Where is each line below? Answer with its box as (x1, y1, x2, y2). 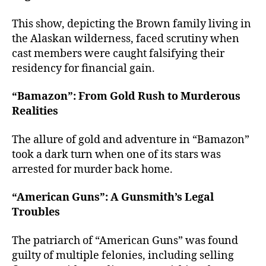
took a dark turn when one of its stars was (12, 147, 221, 161)
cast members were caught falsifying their (12, 46, 224, 61)
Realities (12, 104, 58, 118)
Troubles (12, 205, 60, 219)
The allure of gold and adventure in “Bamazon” (12, 132, 249, 147)
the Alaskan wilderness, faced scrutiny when (12, 31, 239, 46)
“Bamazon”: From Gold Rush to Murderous (12, 90, 240, 103)
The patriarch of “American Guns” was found (12, 233, 238, 248)
